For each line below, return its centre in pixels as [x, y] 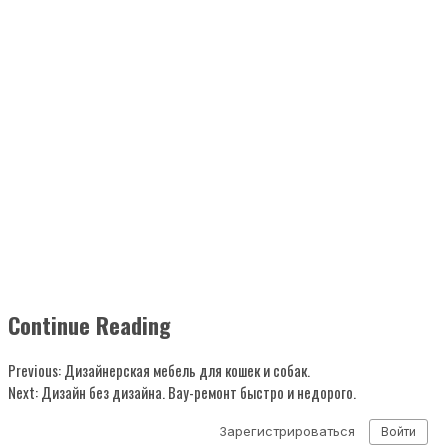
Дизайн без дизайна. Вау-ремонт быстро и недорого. [197, 391]
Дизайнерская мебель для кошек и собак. [185, 369]
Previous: [34, 369]
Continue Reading [89, 325]
